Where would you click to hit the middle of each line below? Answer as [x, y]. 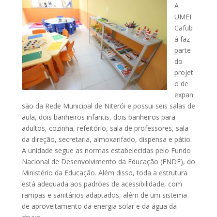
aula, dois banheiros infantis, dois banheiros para [98, 117]
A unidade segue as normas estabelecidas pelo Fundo [106, 150]
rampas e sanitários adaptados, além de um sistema [104, 195]
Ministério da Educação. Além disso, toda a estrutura [104, 172]
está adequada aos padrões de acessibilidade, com [102, 184]
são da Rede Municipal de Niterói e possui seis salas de [108, 106]
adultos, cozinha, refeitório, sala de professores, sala [105, 128]
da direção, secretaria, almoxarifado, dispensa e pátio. [107, 139]
